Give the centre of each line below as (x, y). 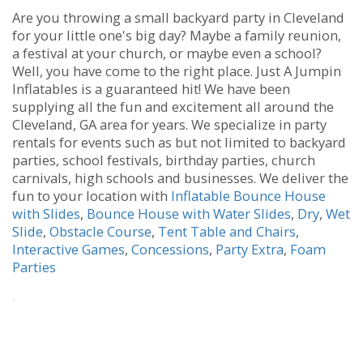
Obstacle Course (100, 232)
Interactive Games (68, 250)
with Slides (46, 214)
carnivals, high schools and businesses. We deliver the (180, 178)
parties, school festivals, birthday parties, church (164, 160)
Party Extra (250, 250)
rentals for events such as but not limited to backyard (179, 143)
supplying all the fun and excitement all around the (173, 107)
